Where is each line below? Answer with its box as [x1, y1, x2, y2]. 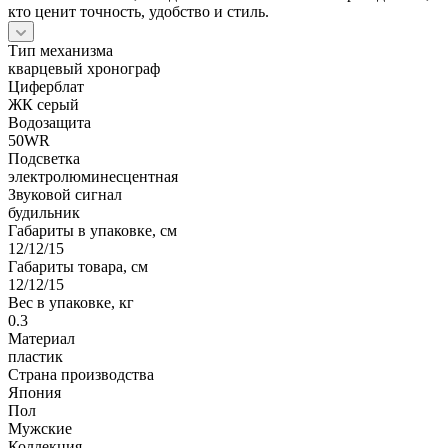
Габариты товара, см [8, 257, 148, 275]
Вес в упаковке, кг [8, 293, 134, 311]
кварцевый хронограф [8, 59, 160, 77]
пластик [8, 347, 63, 365]
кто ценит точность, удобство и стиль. [8, 2, 269, 20]
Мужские [8, 419, 72, 437]
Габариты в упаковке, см [8, 221, 177, 239]
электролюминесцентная [8, 167, 178, 185]
